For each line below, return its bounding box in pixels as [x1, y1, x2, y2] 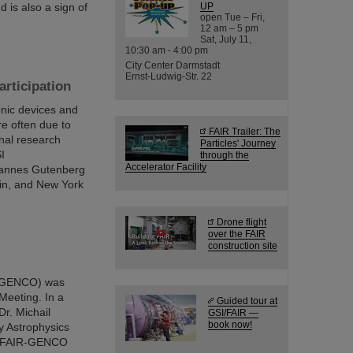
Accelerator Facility [125, 162, 206, 172]
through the [200, 150, 249, 160]
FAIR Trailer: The [209, 126, 281, 136]
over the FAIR [208, 229, 266, 239]
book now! [208, 319, 252, 329]
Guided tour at [217, 295, 277, 306]
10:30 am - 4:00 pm [125, 45, 210, 55]
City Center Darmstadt [125, 60, 220, 70]
